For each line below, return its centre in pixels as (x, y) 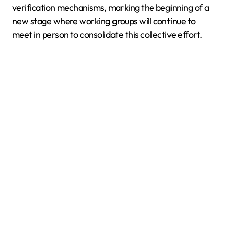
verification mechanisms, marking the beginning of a (111, 7)
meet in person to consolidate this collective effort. (107, 35)
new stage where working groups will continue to (104, 21)
